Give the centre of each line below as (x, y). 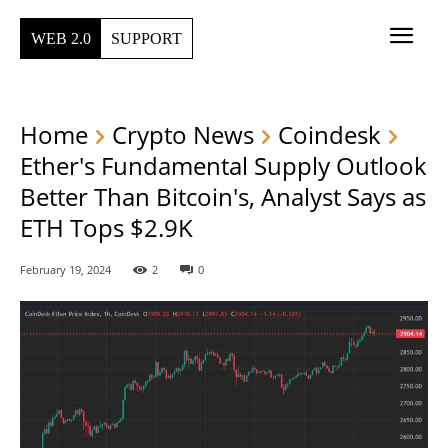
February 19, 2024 (65, 270)
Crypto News (183, 134)
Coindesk (329, 134)
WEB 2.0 (61, 38)
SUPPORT (146, 38)
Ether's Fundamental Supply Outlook (223, 166)
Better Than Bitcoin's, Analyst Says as (223, 197)
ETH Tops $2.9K (106, 228)
